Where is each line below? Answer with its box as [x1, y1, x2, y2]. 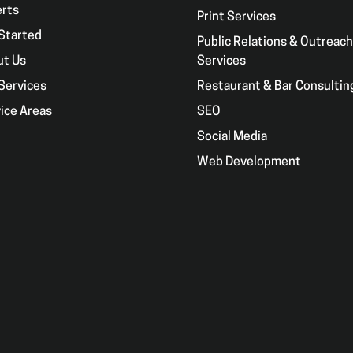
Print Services [196, 10, 276, 24]
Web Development [196, 155, 301, 169]
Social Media [196, 130, 267, 143]
